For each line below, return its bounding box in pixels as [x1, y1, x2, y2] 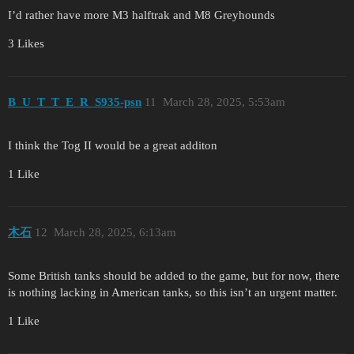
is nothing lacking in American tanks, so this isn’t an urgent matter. [8, 286, 337, 299]
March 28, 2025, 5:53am [162, 96, 285, 109]
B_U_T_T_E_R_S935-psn [8, 96, 141, 109]
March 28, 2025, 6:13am [53, 226, 176, 239]
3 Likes [8, 36, 44, 50]
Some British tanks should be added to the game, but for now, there [8, 269, 340, 283]
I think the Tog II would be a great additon [8, 138, 217, 152]
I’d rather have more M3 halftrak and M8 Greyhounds [8, 8, 275, 21]
